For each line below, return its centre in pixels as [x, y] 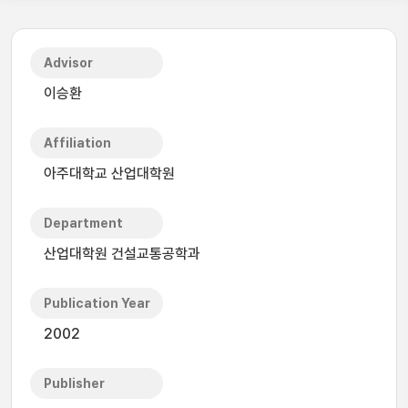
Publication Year [97, 303]
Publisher [74, 383]
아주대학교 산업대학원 [109, 173]
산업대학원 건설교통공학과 [122, 254]
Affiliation [77, 143]
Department [83, 223]
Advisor [68, 63]
